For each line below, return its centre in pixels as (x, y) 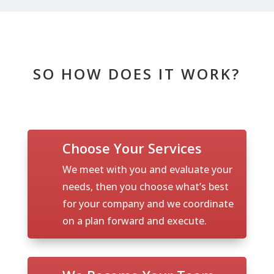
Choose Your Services (132, 148)
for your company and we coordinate (148, 204)
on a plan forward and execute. (134, 221)
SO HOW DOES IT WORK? (137, 74)
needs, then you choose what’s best (145, 187)
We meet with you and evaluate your (147, 169)
